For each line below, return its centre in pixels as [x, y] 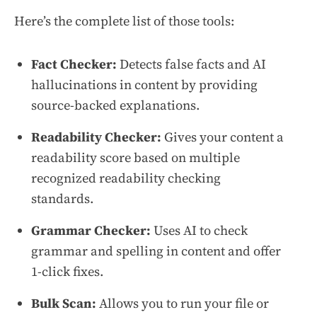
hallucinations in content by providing [144, 84]
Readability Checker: [96, 137]
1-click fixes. [68, 271]
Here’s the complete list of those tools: [125, 21]
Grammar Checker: [92, 230]
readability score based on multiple [136, 157]
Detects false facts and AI [191, 64]
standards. [63, 198]
